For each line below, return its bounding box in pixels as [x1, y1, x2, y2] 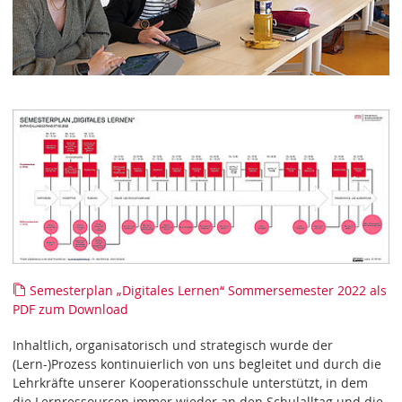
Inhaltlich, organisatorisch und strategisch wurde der [13, 336, 334, 354]
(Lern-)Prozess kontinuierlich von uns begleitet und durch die [13, 355, 382, 373]
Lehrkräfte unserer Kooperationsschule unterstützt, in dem [13, 374, 369, 392]
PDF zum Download [13, 301, 129, 319]
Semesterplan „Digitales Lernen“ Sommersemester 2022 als [30, 282, 387, 300]
